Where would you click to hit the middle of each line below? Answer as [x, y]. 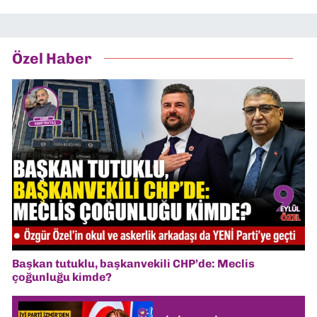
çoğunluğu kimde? [62, 277]
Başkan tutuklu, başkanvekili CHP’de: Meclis [133, 263]
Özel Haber [52, 58]
